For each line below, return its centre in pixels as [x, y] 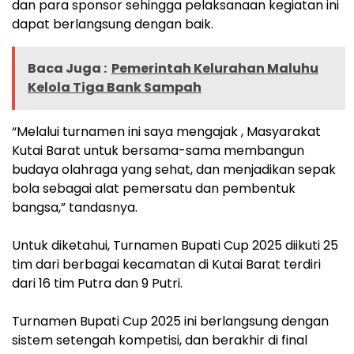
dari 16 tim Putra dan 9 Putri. [97, 284]
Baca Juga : [67, 69]
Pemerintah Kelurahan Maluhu [215, 69]
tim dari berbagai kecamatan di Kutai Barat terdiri [166, 265]
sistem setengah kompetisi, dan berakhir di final [160, 341]
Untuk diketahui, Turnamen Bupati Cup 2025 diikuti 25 [175, 246]
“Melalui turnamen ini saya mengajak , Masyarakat [166, 132]
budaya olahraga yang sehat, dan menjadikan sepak [174, 170]
